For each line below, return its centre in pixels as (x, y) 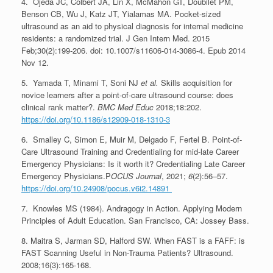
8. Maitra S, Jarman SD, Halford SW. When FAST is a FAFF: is (133, 240)
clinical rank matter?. (59, 107)
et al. (150, 82)
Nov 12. (35, 62)
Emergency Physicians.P (66, 175)
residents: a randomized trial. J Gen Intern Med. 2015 (115, 38)
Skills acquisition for (195, 82)
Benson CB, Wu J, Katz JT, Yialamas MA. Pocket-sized (121, 13)
